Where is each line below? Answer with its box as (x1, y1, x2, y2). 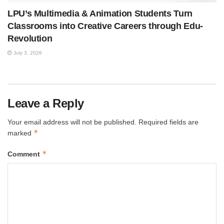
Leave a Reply (7, 96, 84, 110)
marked (7, 128, 33, 137)
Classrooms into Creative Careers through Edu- (7, 20, 203, 31)
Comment (7, 149, 42, 158)
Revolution (7, 33, 52, 43)
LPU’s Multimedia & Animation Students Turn (7, 8, 192, 18)
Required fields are (138, 117, 198, 126)
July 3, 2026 (12, 49, 42, 55)
